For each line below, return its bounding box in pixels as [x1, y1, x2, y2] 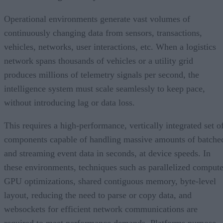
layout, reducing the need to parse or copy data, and [4, 190, 192, 200]
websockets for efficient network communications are [4, 204, 198, 214]
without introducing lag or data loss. [4, 97, 135, 108]
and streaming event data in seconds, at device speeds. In [4, 148, 211, 158]
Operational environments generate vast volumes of [4, 13, 190, 24]
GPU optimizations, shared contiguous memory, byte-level [4, 176, 216, 186]
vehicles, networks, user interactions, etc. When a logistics [4, 41, 216, 52]
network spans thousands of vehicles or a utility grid [4, 55, 193, 66]
